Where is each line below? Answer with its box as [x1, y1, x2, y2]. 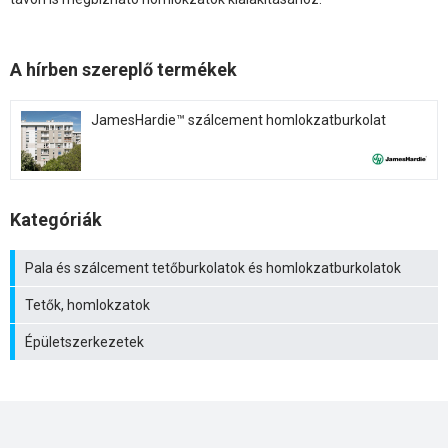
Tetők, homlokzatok [25, 296, 150, 313]
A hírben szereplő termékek [10, 58, 237, 80]
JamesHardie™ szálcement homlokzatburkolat [91, 111, 386, 128]
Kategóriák [10, 208, 102, 230]
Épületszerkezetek [25, 333, 144, 350]
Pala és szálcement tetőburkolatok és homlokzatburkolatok [25, 259, 401, 276]
